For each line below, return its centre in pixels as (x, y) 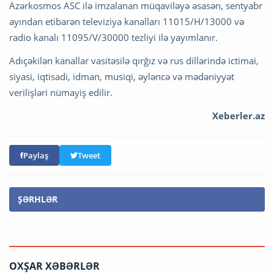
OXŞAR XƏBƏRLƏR (54, 266)
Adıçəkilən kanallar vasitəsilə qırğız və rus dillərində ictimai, (134, 60)
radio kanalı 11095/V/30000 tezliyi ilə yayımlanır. (113, 37)
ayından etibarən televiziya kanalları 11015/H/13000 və (127, 21)
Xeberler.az (237, 115)
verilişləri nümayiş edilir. (61, 92)
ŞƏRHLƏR (38, 199)
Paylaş (36, 155)
